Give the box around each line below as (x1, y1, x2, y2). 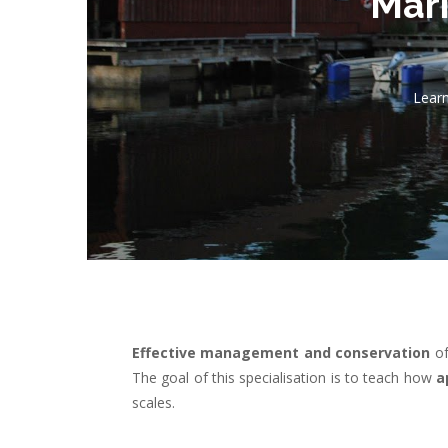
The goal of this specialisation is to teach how (132, 367, 436, 387)
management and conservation (200, 342, 431, 362)
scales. (132, 392, 175, 412)
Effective (132, 342, 196, 362)
